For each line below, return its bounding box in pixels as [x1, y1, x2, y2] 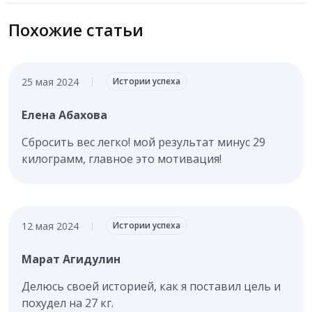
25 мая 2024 [21, 75, 79, 88]
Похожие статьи [8, 19, 143, 42]
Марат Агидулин [21, 251, 120, 267]
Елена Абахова [21, 107, 107, 123]
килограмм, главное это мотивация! [21, 151, 221, 167]
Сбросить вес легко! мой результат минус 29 [21, 134, 265, 150]
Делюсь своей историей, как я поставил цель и [21, 279, 281, 295]
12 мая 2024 [21, 219, 79, 233]
